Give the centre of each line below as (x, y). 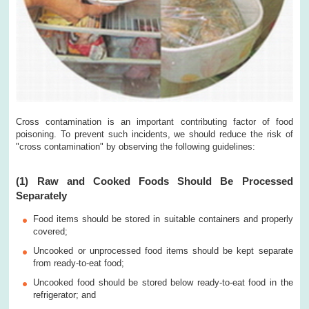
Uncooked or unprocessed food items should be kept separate (163, 251)
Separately (42, 196)
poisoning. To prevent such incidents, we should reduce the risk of (154, 134)
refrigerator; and (65, 295)
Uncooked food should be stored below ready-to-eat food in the (163, 283)
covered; (51, 232)
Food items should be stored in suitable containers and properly (163, 219)
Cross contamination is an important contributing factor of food (154, 122)
